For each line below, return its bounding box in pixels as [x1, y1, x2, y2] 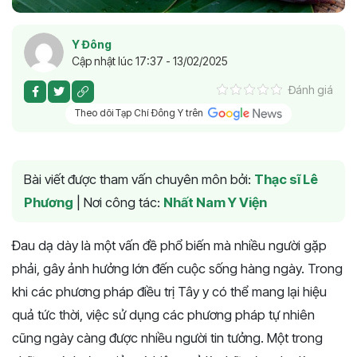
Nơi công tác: [84, 194, 163, 211]
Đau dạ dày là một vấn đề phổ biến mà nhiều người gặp [12, 237, 327, 254]
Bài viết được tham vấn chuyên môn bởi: [24, 171, 254, 188]
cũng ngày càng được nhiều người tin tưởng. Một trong [12, 330, 323, 347]
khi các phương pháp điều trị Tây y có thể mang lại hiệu [12, 284, 327, 300]
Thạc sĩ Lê [254, 171, 318, 188]
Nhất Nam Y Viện [163, 194, 267, 211]
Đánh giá [288, 82, 333, 96]
